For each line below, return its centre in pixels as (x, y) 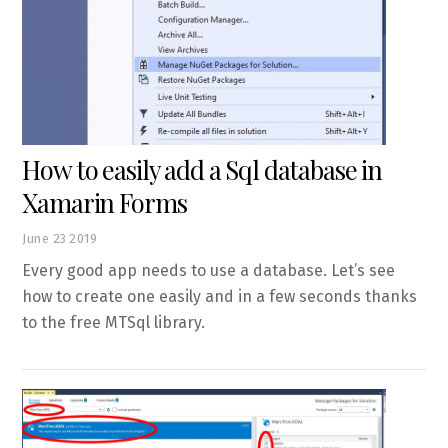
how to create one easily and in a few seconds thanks (220, 296)
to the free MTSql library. (114, 322)
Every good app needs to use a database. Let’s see (209, 270)
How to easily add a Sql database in (202, 169)
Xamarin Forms (104, 202)
